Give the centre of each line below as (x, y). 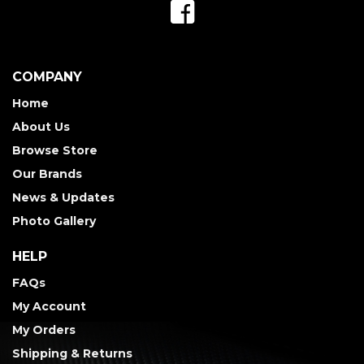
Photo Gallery (54, 221)
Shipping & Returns (72, 353)
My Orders (44, 329)
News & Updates (63, 197)
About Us (41, 126)
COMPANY (47, 76)
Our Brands (47, 173)
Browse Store (55, 150)
